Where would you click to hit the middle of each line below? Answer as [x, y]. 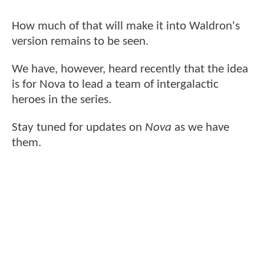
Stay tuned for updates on [78, 128]
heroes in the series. [62, 100]
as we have [200, 128]
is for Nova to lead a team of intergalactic [115, 85]
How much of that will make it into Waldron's [126, 26]
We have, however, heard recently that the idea [130, 70]
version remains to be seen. [80, 41]
